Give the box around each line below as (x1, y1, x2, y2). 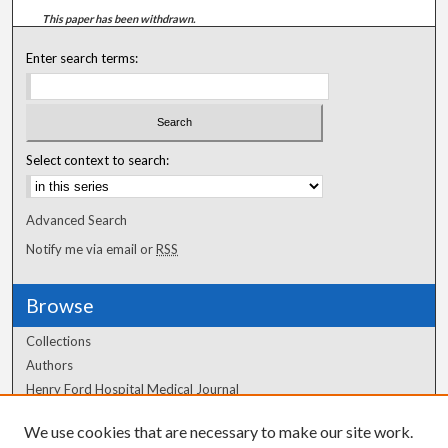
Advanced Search (26, 212, 128, 229)
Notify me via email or (26, 241, 157, 258)
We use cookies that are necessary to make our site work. (24, 422, 413, 441)
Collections (26, 333, 92, 350)
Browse (26, 294, 95, 318)
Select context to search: (26, 152, 170, 169)
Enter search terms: (26, 49, 139, 66)
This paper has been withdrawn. (42, 11, 196, 25)
